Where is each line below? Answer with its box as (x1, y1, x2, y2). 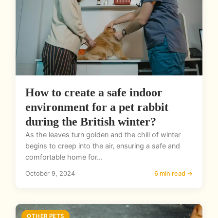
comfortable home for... (25, 153, 103, 162)
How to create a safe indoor (25, 86, 163, 99)
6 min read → (154, 170, 193, 178)
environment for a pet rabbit (25, 101, 168, 114)
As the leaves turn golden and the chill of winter (25, 130, 181, 139)
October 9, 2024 (25, 170, 75, 178)
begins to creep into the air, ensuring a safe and (25, 142, 180, 150)
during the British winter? (25, 115, 156, 128)
